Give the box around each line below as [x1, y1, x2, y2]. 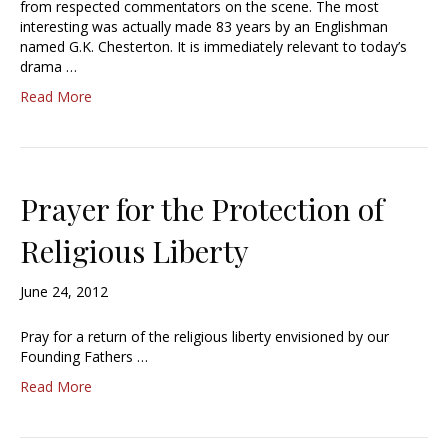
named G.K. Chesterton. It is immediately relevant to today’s [20, 37, 407, 57]
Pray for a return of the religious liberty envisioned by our [20, 327, 389, 347]
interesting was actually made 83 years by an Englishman [20, 17, 388, 37]
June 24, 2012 [20, 282, 108, 302]
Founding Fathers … [20, 347, 148, 367]
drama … [20, 57, 77, 77]
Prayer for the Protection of [20, 189, 384, 230]
